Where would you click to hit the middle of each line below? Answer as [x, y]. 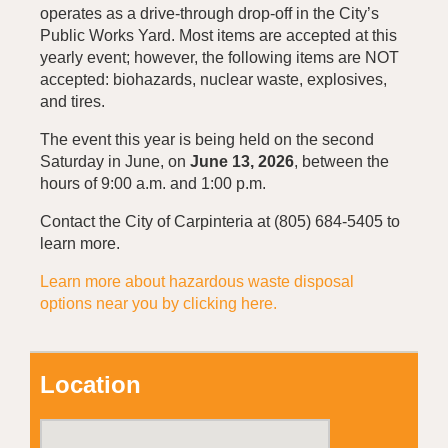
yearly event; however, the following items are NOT [219, 58]
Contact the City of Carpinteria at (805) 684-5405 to [220, 222]
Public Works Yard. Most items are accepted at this [218, 36]
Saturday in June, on [115, 162]
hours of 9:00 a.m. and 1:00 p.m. [153, 184]
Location [90, 385]
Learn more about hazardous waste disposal [197, 282]
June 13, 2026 [242, 162]
